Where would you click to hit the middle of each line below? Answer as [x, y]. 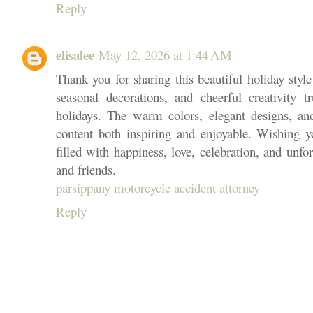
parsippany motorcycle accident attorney [158, 187]
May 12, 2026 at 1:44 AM [165, 54]
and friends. [86, 169]
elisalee [75, 54]
